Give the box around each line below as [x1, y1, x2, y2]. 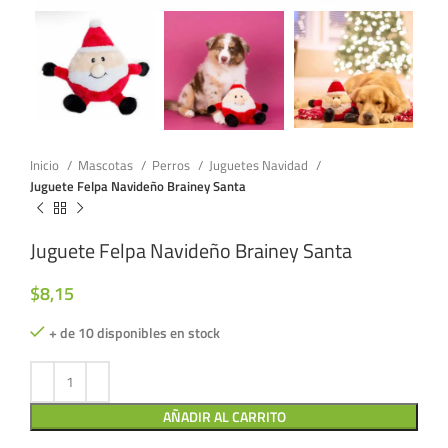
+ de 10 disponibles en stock [49, 321, 220, 343]
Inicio [30, 154, 62, 175]
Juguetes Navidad [209, 154, 311, 175]
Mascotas [78, 154, 136, 175]
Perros [152, 154, 193, 175]
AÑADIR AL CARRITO [162, 405, 286, 427]
